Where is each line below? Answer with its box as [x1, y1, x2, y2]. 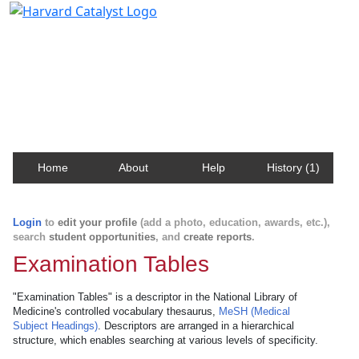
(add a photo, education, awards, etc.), [137, 216, 330, 228]
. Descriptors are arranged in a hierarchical [98, 320, 294, 332]
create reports [184, 231, 252, 243]
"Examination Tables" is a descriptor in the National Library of [13, 291, 297, 303]
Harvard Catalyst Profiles [19, 25, 203, 47]
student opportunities [49, 231, 155, 243]
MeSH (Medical [219, 305, 290, 317]
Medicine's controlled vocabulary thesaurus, [13, 305, 219, 317]
